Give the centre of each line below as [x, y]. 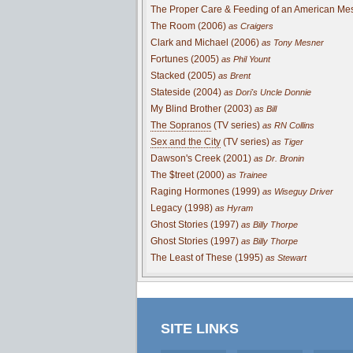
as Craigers [250, 26]
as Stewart [285, 257]
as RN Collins [287, 125]
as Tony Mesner [292, 42]
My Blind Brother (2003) [201, 108]
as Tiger [286, 141]
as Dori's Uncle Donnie [266, 92]
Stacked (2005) [183, 75]
